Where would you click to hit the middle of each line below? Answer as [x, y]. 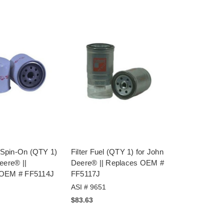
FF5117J [85, 173]
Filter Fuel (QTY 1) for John [117, 151]
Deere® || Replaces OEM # [117, 162]
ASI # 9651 [88, 187]
